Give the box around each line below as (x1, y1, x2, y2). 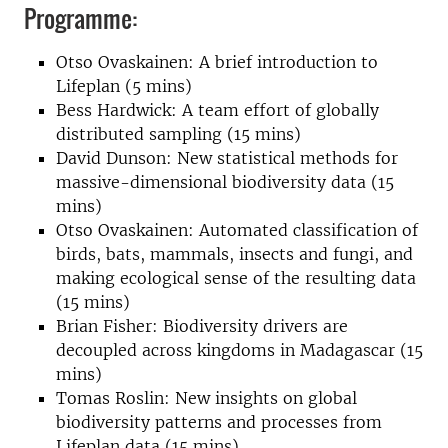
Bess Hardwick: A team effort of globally (56, 100, 379, 120)
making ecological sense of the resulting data (56, 268, 416, 288)
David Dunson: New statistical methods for (56, 148, 398, 168)
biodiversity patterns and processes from (56, 412, 382, 432)
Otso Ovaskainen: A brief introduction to (56, 52, 378, 72)
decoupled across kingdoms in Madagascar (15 (56, 340, 423, 360)
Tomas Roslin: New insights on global (56, 388, 357, 408)
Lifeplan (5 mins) (56, 76, 192, 96)
